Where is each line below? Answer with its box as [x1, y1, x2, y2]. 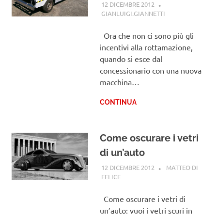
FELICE [101, 172, 121, 181]
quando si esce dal [99, 53, 162, 63]
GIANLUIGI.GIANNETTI [101, 9, 165, 17]
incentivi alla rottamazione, [99, 42, 193, 52]
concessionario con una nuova [99, 65, 201, 75]
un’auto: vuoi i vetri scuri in [99, 205, 192, 216]
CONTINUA [99, 98, 137, 106]
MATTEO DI [166, 163, 198, 172]
